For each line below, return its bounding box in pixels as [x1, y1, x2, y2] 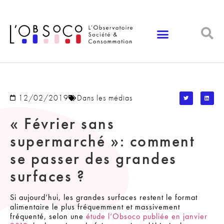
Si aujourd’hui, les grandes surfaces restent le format [10, 191, 197, 202]
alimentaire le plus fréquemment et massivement [10, 201, 180, 212]
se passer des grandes [10, 148, 177, 169]
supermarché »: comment [10, 130, 195, 151]
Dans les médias [77, 92, 132, 103]
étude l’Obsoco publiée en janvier [86, 210, 207, 221]
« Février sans [10, 113, 114, 134]
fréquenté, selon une [10, 210, 86, 221]
